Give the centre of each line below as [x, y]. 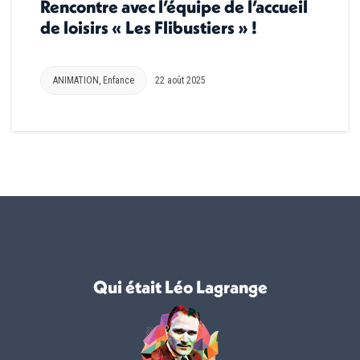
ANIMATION [76, 80]
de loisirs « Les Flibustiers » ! [149, 27]
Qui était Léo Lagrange [180, 286]
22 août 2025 [180, 80]
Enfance [119, 80]
